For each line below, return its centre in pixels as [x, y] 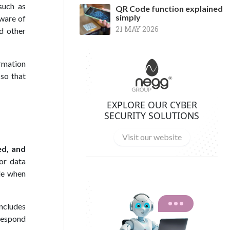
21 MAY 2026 [137, 29]
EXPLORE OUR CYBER [152, 104]
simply [128, 17]
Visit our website [152, 137]
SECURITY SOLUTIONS [152, 115]
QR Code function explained [169, 8]
